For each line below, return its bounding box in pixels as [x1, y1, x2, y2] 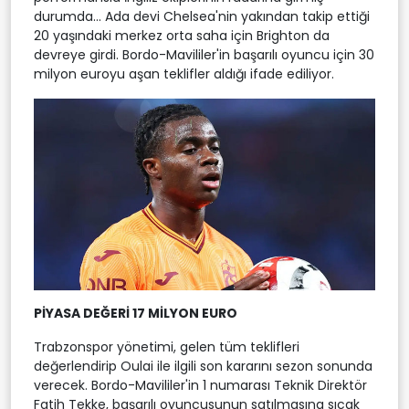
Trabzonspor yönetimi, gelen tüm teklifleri [34, 337, 299, 356]
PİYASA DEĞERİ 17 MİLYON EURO [34, 303, 237, 322]
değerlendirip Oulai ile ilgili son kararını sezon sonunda [34, 356, 372, 375]
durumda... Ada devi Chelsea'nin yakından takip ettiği [34, 6, 370, 26]
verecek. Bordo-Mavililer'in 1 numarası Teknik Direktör [34, 375, 367, 394]
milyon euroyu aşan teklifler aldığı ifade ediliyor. [34, 64, 334, 83]
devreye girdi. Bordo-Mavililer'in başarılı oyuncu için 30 [34, 45, 374, 64]
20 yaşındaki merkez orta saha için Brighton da [34, 26, 330, 45]
